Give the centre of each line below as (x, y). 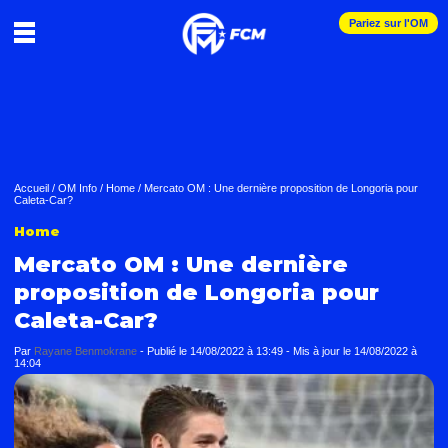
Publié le (168, 351)
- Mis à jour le (320, 351)
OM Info (77, 188)
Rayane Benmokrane (85, 351)
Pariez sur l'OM (388, 23)
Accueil (31, 188)
